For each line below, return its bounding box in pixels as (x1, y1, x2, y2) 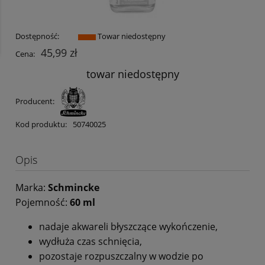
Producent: (15, 95, 56, 106)
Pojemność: (15, 196, 70, 209)
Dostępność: (15, 31, 59, 42)
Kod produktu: (15, 119, 67, 130)
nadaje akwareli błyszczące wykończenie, (39, 220, 218, 234)
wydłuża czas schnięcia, (39, 235, 142, 248)
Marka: (15, 181, 46, 195)
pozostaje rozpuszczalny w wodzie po (39, 250, 203, 263)
